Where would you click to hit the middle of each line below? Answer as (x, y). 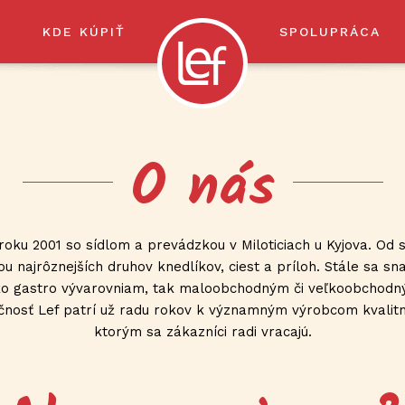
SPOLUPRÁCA (330, 32)
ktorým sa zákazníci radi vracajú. (202, 332)
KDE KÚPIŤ (85, 32)
